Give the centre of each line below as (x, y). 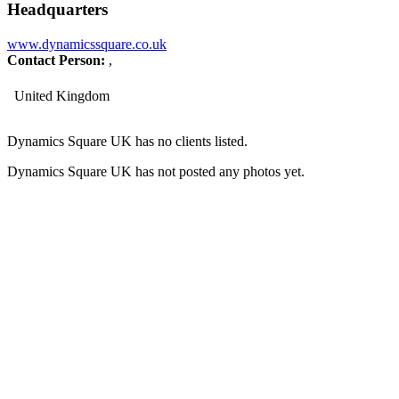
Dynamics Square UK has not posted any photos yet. (156, 171)
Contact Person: (56, 60)
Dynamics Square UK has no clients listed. (127, 141)
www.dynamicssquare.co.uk (87, 44)
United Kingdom (58, 95)
